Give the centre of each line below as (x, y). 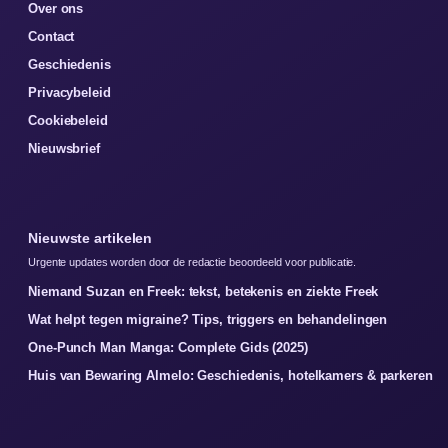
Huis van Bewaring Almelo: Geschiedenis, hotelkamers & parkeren (230, 376)
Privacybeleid (69, 93)
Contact (51, 37)
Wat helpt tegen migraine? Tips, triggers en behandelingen (208, 320)
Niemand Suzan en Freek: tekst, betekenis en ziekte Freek (203, 292)
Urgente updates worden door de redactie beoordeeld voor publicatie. (192, 262)
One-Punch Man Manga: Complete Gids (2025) (168, 348)
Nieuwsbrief (64, 149)
